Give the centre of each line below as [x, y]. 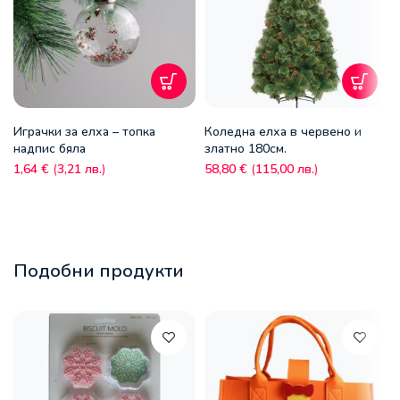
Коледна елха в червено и [283, 131]
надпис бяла [50, 148]
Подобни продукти [99, 271]
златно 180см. [246, 148]
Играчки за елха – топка [84, 131]
